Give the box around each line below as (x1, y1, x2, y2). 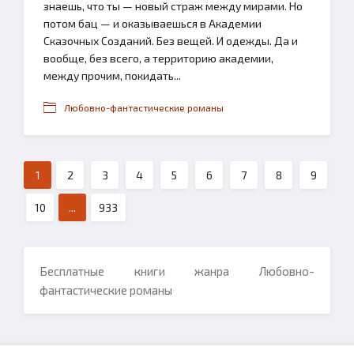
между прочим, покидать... (43, 69, 181, 82)
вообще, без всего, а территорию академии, (43, 51, 273, 65)
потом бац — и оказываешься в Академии (43, 17, 262, 30)
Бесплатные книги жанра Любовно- (40, 264, 314, 278)
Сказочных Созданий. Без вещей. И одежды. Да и (43, 34, 298, 47)
